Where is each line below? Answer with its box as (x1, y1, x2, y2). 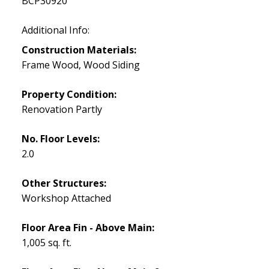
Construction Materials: (21, 43, 136, 56)
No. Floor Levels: (21, 131, 100, 145)
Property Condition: (21, 87, 116, 101)
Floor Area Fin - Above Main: (21, 220, 154, 234)
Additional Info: (21, 23, 89, 37)
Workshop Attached (21, 191, 111, 205)
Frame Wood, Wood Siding (21, 58, 140, 71)
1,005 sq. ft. (21, 235, 71, 249)
